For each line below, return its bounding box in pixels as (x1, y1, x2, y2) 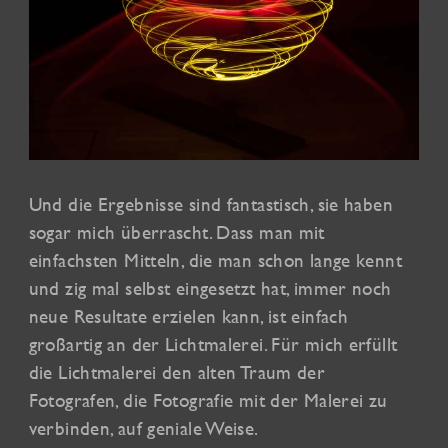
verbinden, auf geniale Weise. (28, 417, 259, 440)
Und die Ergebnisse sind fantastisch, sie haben (28, 193, 393, 216)
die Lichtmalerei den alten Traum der (28, 361, 326, 384)
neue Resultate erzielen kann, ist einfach (28, 305, 349, 328)
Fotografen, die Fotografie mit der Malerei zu (28, 389, 388, 412)
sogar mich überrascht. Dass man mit (28, 221, 325, 244)
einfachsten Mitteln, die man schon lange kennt (28, 249, 402, 272)
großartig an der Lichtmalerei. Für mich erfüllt (28, 333, 398, 356)
